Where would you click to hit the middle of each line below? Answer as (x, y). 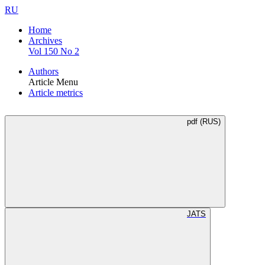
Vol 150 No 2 (54, 51)
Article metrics (56, 93)
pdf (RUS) (204, 122)
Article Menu (53, 82)
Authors (43, 71)
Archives (45, 41)
